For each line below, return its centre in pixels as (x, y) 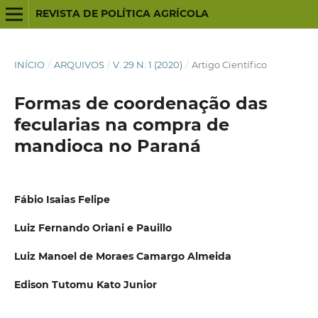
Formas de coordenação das (141, 103)
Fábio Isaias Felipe (62, 199)
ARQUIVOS (79, 64)
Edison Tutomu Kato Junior (85, 285)
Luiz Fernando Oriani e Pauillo (93, 228)
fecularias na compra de (121, 124)
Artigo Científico (229, 64)
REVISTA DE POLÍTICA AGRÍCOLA (122, 13)
